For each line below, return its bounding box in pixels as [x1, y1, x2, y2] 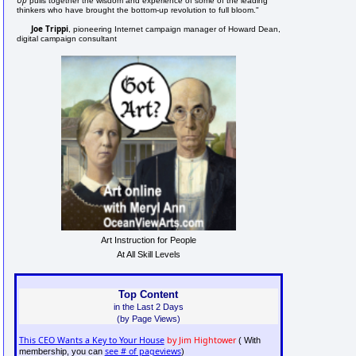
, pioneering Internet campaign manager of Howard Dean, [68, 24, 281, 33]
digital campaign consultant [17, 33, 118, 43]
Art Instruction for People [100, 234, 196, 245]
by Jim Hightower [166, 335, 236, 346]
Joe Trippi [31, 22, 69, 34]
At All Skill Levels [116, 249, 180, 259]
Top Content [118, 288, 179, 300]
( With [235, 335, 261, 346]
